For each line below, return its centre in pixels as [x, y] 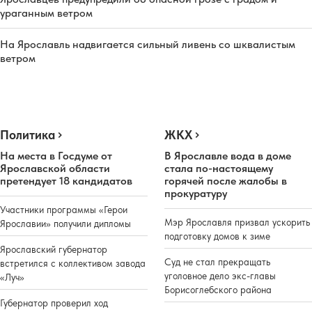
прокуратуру [196, 193]
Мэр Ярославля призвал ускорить [237, 222]
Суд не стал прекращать [217, 262]
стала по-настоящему [219, 168]
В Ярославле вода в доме [228, 155]
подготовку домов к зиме [217, 236]
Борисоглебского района [218, 289]
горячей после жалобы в [226, 180]
